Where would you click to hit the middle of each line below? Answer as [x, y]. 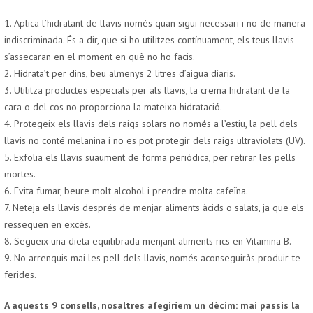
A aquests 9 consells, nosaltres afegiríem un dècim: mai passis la [152, 305]
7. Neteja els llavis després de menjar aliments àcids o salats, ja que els [154, 208]
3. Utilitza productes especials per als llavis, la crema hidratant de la [147, 90]
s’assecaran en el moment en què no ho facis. [100, 57]
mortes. [20, 174]
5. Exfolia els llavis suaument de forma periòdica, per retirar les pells [150, 157]
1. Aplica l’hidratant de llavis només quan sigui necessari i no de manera [155, 23]
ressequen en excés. [48, 224]
